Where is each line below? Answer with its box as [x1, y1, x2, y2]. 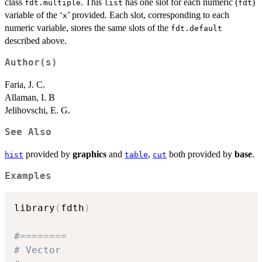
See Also [5, 127, 51, 138]
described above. [5, 36, 67, 46]
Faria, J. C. [5, 80, 45, 90]
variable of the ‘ [5, 10, 63, 20]
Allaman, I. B [5, 92, 55, 103]
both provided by [167, 149, 235, 160]
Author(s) [5, 57, 57, 68]
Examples [5, 171, 51, 182]
